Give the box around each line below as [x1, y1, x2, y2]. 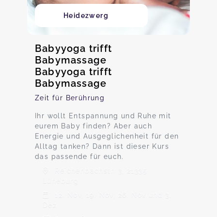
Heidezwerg [63, 12, 108, 19]
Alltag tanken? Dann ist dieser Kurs [35, 142, 169, 150]
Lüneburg [43, 177, 79, 185]
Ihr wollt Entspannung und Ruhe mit [35, 112, 171, 120]
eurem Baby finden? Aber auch [35, 122, 153, 130]
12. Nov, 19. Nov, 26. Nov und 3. [52, 191, 172, 199]
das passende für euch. [35, 153, 124, 160]
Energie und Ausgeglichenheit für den [35, 132, 179, 140]
